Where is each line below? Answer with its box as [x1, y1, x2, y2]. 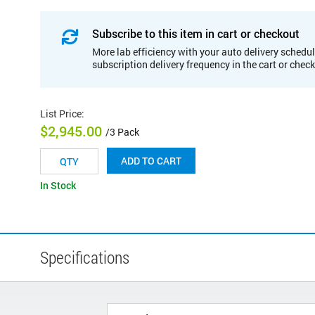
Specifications [40, 246, 129, 269]
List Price [40, 106, 82, 120]
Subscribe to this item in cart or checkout [92, 25, 300, 41]
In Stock [40, 179, 76, 193]
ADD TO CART [121, 154, 181, 168]
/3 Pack [105, 125, 139, 139]
